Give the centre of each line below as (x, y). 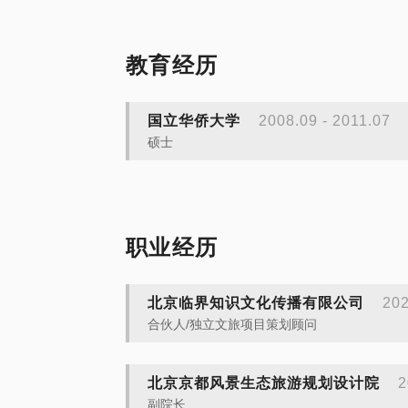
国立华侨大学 (194, 120)
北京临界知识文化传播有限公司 (256, 302)
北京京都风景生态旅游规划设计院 (264, 382)
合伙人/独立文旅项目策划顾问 (232, 324)
